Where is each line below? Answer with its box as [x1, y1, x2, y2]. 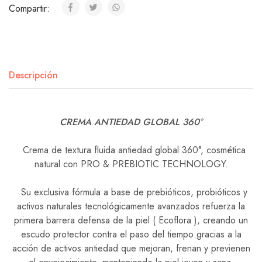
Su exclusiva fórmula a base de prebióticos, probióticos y [15, 185, 247, 199]
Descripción [9, 68, 58, 82]
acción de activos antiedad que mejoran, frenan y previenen [12, 242, 250, 255]
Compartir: [9, 2, 53, 15]
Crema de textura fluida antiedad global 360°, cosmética [16, 143, 246, 157]
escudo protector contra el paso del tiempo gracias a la [20, 227, 242, 241]
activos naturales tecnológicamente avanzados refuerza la [17, 199, 245, 213]
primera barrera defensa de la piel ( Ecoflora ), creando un [14, 213, 248, 227]
